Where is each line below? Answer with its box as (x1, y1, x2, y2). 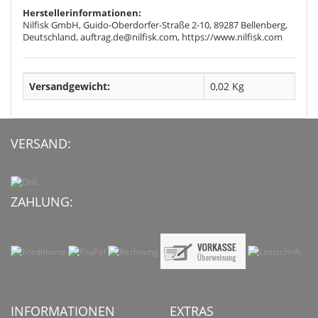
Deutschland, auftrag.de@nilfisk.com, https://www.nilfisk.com (23, 31, 283, 43)
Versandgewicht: (29, 79, 110, 93)
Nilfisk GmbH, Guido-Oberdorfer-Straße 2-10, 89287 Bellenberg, (23, 19, 287, 31)
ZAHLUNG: (11, 193, 73, 211)
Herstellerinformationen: (23, 7, 141, 19)
